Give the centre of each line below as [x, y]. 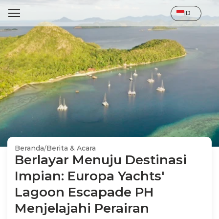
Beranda [29, 148]
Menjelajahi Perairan [82, 208]
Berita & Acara [71, 148]
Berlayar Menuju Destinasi [101, 160]
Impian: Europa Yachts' [89, 176]
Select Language [193, 9]
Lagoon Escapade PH [84, 192]
